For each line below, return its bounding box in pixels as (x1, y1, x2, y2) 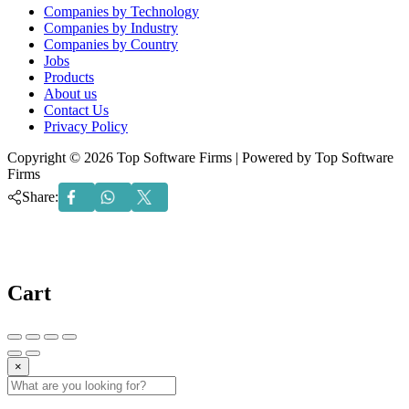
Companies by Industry (44, 19, 178, 36)
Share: (22, 188, 58, 204)
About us (44, 85, 97, 101)
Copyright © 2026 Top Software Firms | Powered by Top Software (7, 149, 393, 165)
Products (44, 68, 94, 85)
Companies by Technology (44, 3, 199, 19)
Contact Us (44, 101, 109, 118)
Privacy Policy (44, 118, 128, 134)
